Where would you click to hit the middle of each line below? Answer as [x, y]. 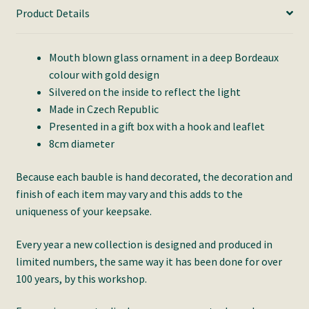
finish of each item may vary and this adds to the [129, 193]
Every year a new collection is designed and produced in [144, 244]
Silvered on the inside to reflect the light [144, 92]
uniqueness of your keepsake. [83, 211]
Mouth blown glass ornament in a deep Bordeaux [163, 58]
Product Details [52, 13]
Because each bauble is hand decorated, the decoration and [154, 176]
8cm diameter [81, 144]
